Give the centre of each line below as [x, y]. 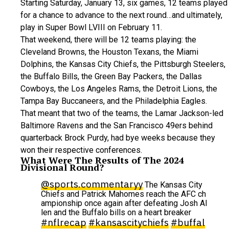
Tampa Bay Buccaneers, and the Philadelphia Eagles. [114, 101]
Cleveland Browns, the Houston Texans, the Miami [109, 52]
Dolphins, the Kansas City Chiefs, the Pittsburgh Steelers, [123, 64]
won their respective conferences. [81, 150]
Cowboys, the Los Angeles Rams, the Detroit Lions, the [119, 88]
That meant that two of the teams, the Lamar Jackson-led [122, 113]
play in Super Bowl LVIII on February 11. [91, 27]
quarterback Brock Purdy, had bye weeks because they [118, 138]
